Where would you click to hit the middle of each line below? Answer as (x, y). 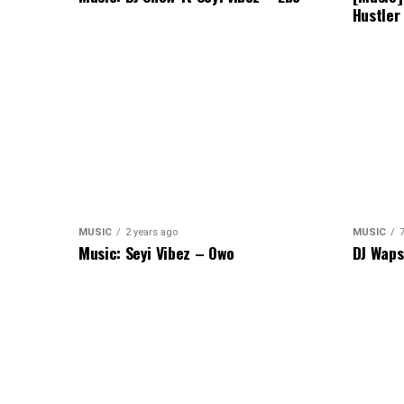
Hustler (376, 15)
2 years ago (151, 233)
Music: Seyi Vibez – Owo (156, 253)
